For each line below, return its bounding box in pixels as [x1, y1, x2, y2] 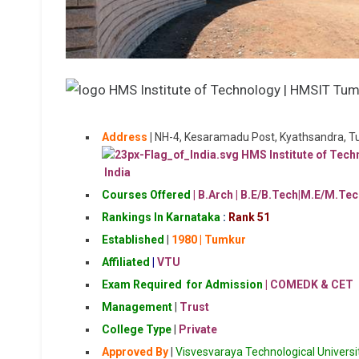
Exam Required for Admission [102, 278, 263, 291]
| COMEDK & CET [263, 278, 353, 291]
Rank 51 [228, 211, 270, 224]
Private [176, 323, 217, 336]
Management [102, 301, 172, 313]
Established [102, 233, 164, 246]
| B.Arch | [193, 188, 240, 201]
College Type [102, 323, 171, 336]
